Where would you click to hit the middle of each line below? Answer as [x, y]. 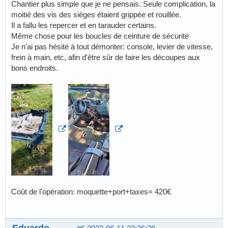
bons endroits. [35, 68]
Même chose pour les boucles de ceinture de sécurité [100, 36]
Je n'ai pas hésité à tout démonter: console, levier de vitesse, [112, 46]
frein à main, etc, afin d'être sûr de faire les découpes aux [106, 57]
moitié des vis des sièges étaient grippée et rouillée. [96, 14]
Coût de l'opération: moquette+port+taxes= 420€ [91, 191]
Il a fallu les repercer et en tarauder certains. [84, 25]
